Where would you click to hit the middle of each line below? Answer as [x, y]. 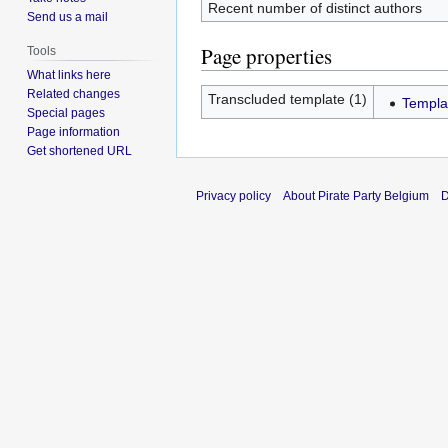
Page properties [266, 55]
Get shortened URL [80, 150]
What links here [69, 74]
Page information [74, 131]
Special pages [66, 112]
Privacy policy [233, 195]
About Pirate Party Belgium [356, 195]
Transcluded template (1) [287, 98]
